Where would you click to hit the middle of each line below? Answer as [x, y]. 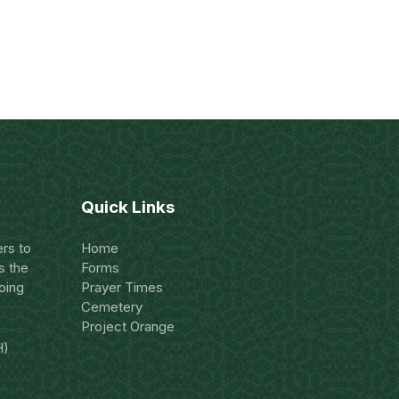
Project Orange [128, 326]
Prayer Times [122, 287]
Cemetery [112, 307]
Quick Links [128, 207]
